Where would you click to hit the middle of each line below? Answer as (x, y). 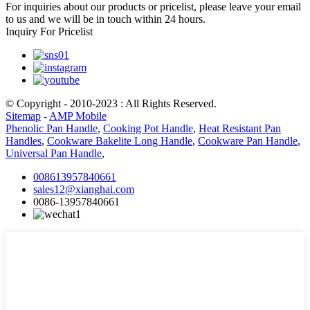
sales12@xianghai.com (84, 189)
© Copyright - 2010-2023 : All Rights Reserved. (111, 103)
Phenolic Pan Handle (52, 128)
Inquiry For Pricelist (49, 31)
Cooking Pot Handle (148, 128)
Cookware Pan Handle (248, 140)
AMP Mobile (78, 116)
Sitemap (23, 116)
